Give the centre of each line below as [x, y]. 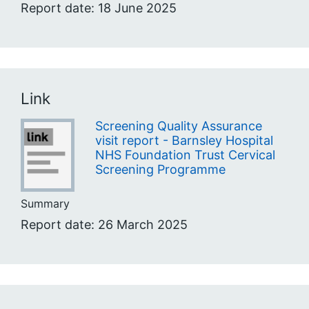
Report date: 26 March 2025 [104, 225]
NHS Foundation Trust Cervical [185, 155]
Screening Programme [160, 170]
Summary [45, 204]
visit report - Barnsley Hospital [184, 141]
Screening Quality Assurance [178, 126]
